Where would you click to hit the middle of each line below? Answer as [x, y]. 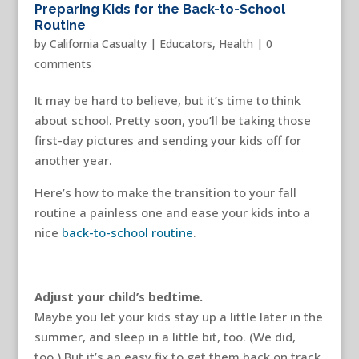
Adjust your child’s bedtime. [118, 297]
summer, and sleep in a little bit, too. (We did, [165, 337]
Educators [186, 44]
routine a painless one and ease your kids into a [172, 213]
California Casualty [98, 44]
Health [236, 44]
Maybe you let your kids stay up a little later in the [178, 317]
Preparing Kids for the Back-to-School [159, 10]
